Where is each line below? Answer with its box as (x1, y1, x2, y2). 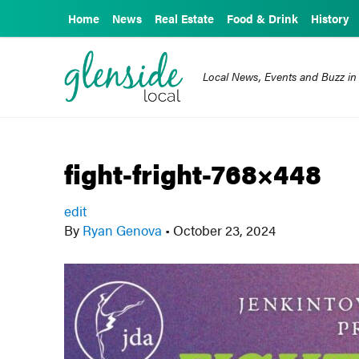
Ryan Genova (79, 220, 166, 240)
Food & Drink (227, 10, 298, 26)
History (311, 10, 349, 26)
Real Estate (155, 10, 214, 26)
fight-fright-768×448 (64, 154, 322, 192)
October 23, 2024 (170, 220, 276, 240)
